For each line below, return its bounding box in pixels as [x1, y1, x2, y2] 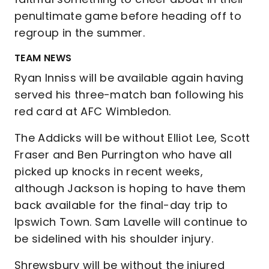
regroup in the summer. [14, 25, 145, 40]
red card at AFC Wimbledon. [14, 104, 171, 119]
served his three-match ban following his [14, 87, 244, 102]
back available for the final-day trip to [14, 198, 228, 213]
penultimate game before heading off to [14, 8, 242, 23]
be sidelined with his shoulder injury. [14, 231, 214, 246]
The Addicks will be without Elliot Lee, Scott [14, 130, 250, 145]
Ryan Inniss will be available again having [14, 70, 244, 85]
